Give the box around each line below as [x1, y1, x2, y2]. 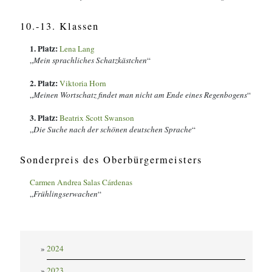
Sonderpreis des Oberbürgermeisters [20, 153, 202, 166]
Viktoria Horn [59, 78, 106, 89]
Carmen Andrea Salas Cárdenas [30, 177, 132, 188]
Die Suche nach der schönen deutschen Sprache [33, 124, 192, 135]
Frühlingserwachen [33, 188, 98, 199]
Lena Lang [59, 43, 95, 54]
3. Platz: [30, 112, 59, 124]
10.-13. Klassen [20, 19, 99, 33]
